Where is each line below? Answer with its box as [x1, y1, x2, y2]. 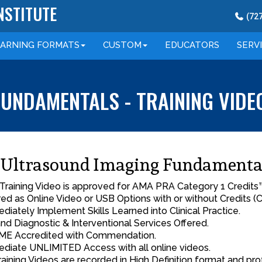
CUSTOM [103, 40, 142, 50]
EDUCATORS [165, 40, 219, 50]
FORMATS [35, 40, 80, 50]
